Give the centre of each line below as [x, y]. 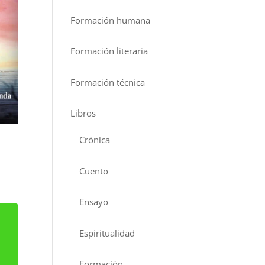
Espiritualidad [107, 233]
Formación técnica [108, 82]
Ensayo [94, 202]
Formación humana [111, 20]
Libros [83, 113]
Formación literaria [109, 51]
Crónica [95, 140]
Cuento [94, 171]
